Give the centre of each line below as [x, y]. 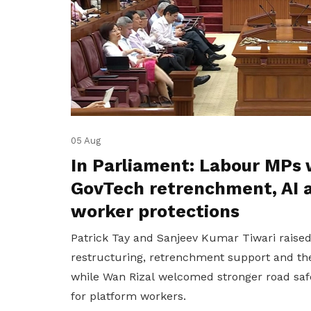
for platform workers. [130, 296]
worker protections [155, 211]
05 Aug [86, 140]
